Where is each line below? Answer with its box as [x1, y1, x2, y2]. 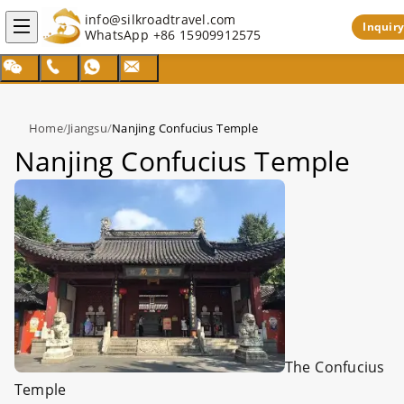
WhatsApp [85, 26, 153, 43]
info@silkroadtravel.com [85, 11, 236, 28]
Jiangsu [68, 120, 107, 136]
